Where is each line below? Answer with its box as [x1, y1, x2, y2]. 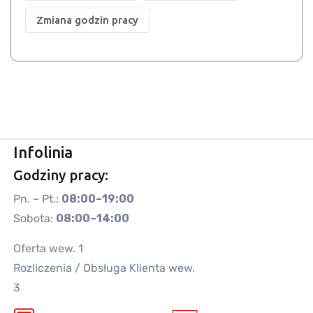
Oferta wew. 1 [13, 241, 84, 255]
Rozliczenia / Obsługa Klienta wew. [13, 261, 196, 275]
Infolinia [13, 143, 73, 161]
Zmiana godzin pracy [36, 14, 138, 27]
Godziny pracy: [13, 166, 109, 183]
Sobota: [13, 211, 57, 225]
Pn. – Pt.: [13, 191, 62, 205]
